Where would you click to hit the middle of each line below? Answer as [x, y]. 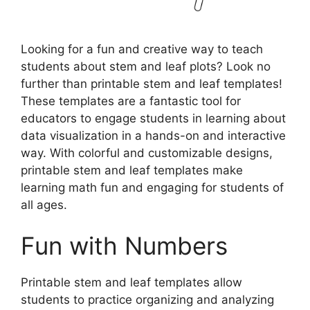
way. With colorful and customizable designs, [147, 153]
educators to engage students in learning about [153, 118]
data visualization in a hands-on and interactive [153, 135]
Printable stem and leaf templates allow [131, 283]
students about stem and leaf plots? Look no [146, 66]
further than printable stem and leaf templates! [152, 83]
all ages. [44, 204]
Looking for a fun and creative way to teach [142, 49]
